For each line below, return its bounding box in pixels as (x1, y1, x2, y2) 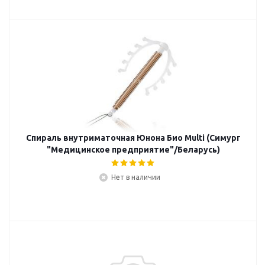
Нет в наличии (111, 173, 160, 181)
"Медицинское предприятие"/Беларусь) (46, 145, 220, 154)
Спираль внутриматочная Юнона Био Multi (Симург (25, 133, 241, 143)
